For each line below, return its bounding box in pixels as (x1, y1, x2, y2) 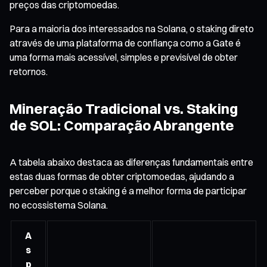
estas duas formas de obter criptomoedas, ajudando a (10, 170, 234, 182)
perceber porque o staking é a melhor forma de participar (10, 184, 247, 197)
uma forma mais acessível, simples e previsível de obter (10, 51, 238, 63)
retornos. (10, 65, 48, 77)
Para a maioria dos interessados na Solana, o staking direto (10, 22, 254, 35)
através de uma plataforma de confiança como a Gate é (10, 36, 241, 49)
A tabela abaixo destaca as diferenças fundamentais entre (10, 156, 253, 168)
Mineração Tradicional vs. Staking (10, 99, 238, 117)
